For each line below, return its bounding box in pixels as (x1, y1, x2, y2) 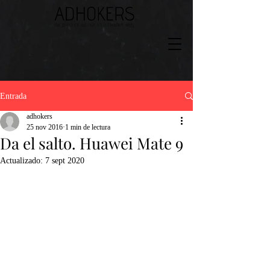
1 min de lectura (65, 123, 110, 131)
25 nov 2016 (27, 123, 63, 131)
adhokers (27, 112, 52, 121)
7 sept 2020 (45, 156, 84, 165)
